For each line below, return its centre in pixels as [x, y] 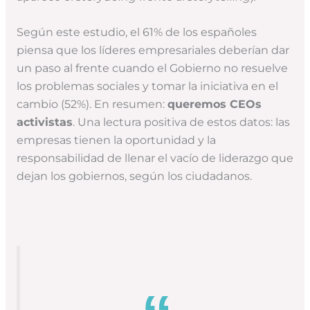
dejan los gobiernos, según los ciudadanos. [134, 176]
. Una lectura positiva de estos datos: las [181, 122]
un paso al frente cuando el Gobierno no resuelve [152, 68]
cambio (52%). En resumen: [92, 104]
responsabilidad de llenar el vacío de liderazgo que [155, 158]
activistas [44, 122]
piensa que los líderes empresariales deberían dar [153, 50]
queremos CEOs [214, 104]
